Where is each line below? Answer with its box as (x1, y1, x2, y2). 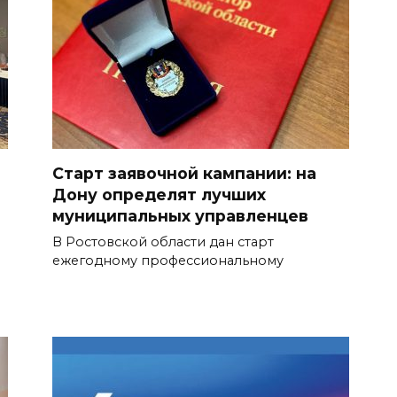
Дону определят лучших (52, 184, 266, 204)
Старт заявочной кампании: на (52, 163, 316, 183)
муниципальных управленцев (52, 206, 308, 225)
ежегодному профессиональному (52, 252, 284, 269)
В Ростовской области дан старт (52, 233, 274, 250)
